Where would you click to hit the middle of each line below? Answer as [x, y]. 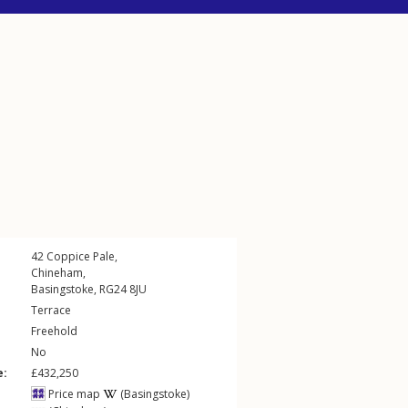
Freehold [54, 331]
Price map [73, 394]
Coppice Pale [81, 256]
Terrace [51, 310]
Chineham [57, 273]
